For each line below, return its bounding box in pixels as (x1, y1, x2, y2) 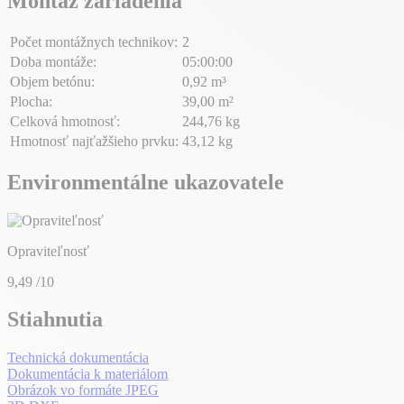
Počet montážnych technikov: (10, 33, 178, 50)
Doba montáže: (10, 53, 96, 69)
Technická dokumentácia (7, 350, 149, 366)
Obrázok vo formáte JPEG (7, 382, 159, 399)
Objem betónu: (10, 73, 95, 89)
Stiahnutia (7, 308, 103, 332)
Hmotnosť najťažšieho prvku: (10, 133, 179, 149)
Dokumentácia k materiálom (7, 366, 168, 382)
